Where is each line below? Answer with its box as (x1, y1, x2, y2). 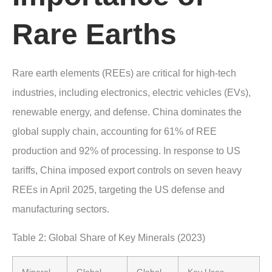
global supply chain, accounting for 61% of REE (12, 126, 217, 137)
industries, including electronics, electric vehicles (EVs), (12, 87, 251, 98)
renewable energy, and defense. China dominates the (12, 107, 242, 118)
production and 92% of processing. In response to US (12, 146, 240, 157)
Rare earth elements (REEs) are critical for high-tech (12, 68, 236, 79)
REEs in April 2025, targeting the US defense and (12, 185, 225, 195)
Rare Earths (12, 18, 177, 51)
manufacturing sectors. (12, 204, 109, 215)
